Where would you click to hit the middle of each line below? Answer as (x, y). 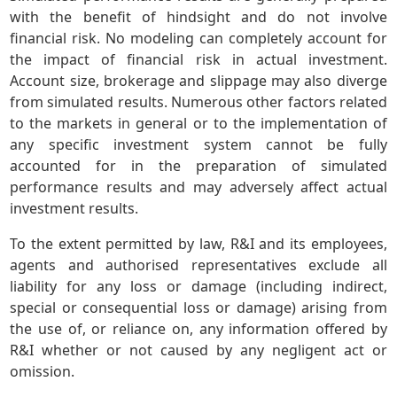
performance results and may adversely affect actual (198, 187)
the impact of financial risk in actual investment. (198, 60)
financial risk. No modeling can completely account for (198, 39)
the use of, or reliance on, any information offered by (198, 329)
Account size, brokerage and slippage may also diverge (198, 81)
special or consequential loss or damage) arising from (198, 308)
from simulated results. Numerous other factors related (198, 102)
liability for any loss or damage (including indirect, (198, 287)
